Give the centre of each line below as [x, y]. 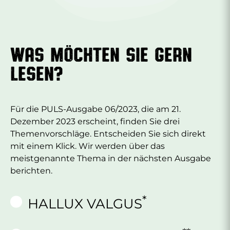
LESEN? [36, 73]
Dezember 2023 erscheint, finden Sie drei [95, 121]
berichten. [31, 170]
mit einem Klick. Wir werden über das [88, 146]
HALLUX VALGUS [85, 204]
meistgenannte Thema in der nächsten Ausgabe [111, 158]
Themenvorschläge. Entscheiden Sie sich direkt [108, 133]
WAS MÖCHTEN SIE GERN [101, 54]
